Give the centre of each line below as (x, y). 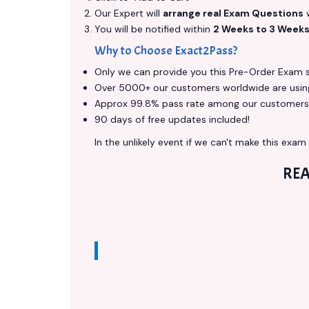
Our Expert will (129, 13)
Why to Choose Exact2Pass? (166, 51)
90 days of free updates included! (172, 119)
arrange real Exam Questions (233, 13)
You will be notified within (154, 29)
